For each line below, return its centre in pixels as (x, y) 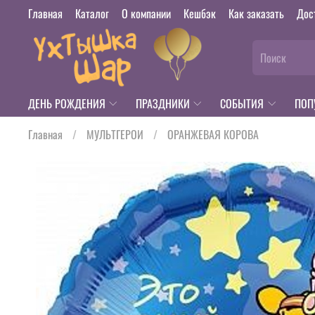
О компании (146, 13)
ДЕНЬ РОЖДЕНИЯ (67, 103)
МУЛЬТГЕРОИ (115, 135)
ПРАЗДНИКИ (163, 103)
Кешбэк (200, 13)
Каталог (92, 13)
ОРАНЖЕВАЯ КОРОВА (213, 135)
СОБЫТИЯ (242, 103)
